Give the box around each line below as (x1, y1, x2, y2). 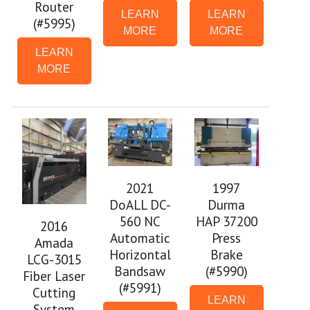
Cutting (33, 284, 76, 302)
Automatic (109, 228, 170, 246)
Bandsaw (114, 262, 166, 280)
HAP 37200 (195, 212, 257, 230)
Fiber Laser (23, 267, 86, 285)
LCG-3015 (26, 250, 82, 268)
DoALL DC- (109, 195, 171, 213)
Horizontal (109, 245, 171, 263)
